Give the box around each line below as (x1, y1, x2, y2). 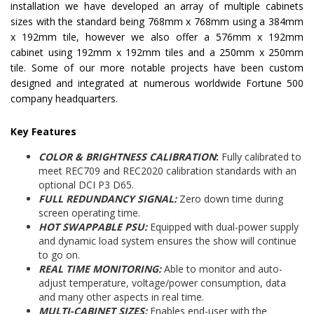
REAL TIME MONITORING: (39, 262, 164, 276)
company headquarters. (11, 92, 118, 106)
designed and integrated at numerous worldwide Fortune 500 (11, 76, 303, 90)
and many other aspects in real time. (39, 290, 204, 304)
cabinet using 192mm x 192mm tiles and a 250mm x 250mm (11, 46, 303, 60)
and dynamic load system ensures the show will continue (39, 234, 296, 248)
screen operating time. (39, 206, 140, 220)
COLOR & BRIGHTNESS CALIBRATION (39, 150, 216, 164)
